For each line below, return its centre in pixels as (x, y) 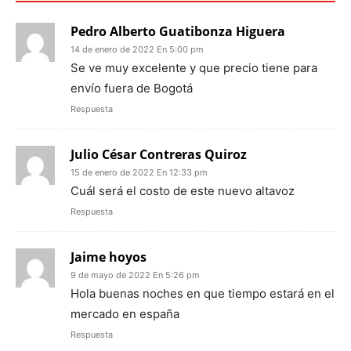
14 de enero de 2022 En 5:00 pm (137, 50)
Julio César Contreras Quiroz (159, 155)
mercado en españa (125, 314)
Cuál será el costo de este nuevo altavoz (183, 191)
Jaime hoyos (109, 257)
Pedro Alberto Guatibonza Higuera (178, 32)
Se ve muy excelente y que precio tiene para (194, 68)
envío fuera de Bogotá (132, 89)
